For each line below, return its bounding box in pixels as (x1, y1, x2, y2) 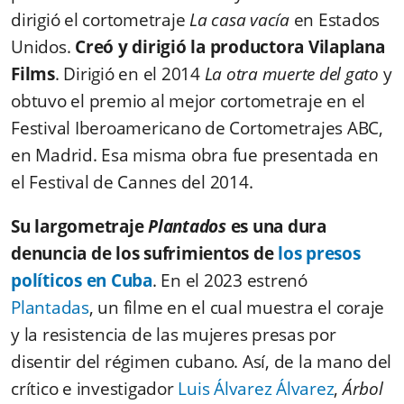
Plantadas (11, 295, 89, 319)
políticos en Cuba (11, 268, 152, 292)
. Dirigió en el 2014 (54, 61, 205, 86)
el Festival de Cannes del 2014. (11, 170, 253, 194)
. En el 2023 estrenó (151, 268, 308, 292)
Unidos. (11, 34, 75, 59)
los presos (278, 241, 361, 265)
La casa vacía (189, 7, 289, 32)
